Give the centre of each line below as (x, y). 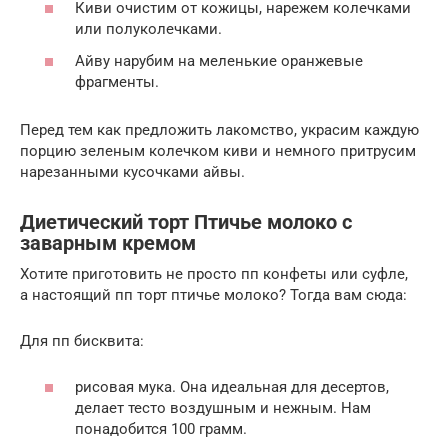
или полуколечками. (148, 29)
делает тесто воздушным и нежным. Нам (223, 408)
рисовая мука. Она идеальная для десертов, (232, 387)
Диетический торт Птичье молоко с (186, 223)
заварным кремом (108, 244)
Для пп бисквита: (82, 340)
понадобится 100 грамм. (161, 429)
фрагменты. (117, 81)
